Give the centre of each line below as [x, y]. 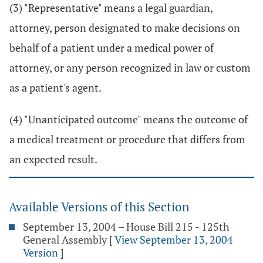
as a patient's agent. [55, 87]
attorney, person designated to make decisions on [125, 28]
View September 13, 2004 [174, 240]
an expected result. [53, 159]
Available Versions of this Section [99, 207]
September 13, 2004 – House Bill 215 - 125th [126, 227]
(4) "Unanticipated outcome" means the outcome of [129, 119]
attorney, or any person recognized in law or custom [130, 68]
